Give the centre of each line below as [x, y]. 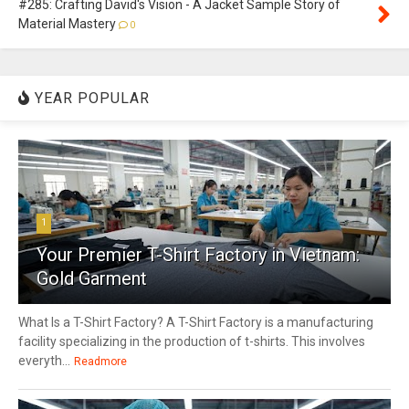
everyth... [44, 360]
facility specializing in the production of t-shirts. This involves [192, 341]
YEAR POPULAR [90, 98]
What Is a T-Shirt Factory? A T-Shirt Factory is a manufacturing [196, 322]
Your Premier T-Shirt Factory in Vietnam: [198, 254]
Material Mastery [67, 23]
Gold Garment [92, 278]
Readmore [100, 361]
